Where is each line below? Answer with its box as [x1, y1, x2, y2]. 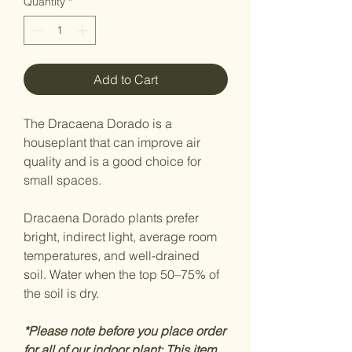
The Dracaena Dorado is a [24, 115, 172, 132]
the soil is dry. [24, 285, 99, 302]
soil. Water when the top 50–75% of [24, 266, 219, 283]
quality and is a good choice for [24, 153, 201, 170]
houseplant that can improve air [24, 134, 200, 151]
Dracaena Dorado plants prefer [24, 210, 199, 226]
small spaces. [24, 172, 104, 189]
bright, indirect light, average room [24, 229, 217, 245]
